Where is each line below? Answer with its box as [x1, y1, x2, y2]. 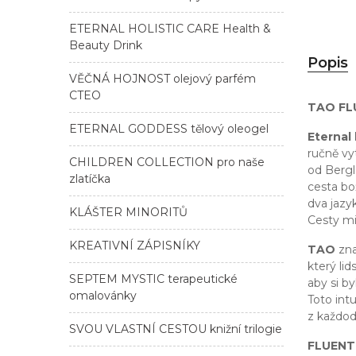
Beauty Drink [69, 37, 142, 52]
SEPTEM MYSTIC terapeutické [69, 271, 238, 286]
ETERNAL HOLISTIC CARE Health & [69, 21, 271, 36]
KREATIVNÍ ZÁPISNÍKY [69, 238, 200, 253]
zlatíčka [69, 171, 110, 186]
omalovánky [69, 288, 137, 303]
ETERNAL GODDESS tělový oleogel [69, 121, 269, 136]
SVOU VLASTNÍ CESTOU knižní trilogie [69, 321, 282, 336]
